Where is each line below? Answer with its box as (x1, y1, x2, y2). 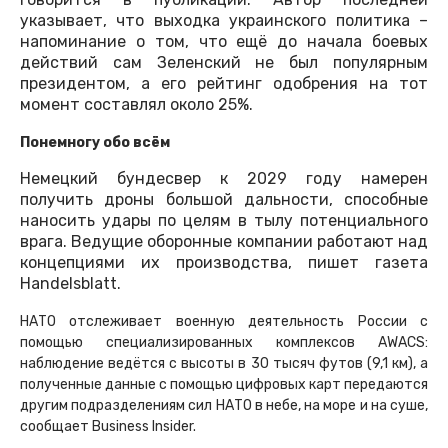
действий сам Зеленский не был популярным (20, 53, 428, 73)
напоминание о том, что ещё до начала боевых (20, 32, 428, 52)
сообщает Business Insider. (20, 418, 196, 436)
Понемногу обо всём (20, 134, 170, 152)
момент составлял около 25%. (20, 95, 253, 115)
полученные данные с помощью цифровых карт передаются (20, 376, 428, 394)
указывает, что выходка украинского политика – (20, 11, 428, 31)
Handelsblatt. (20, 274, 121, 294)
